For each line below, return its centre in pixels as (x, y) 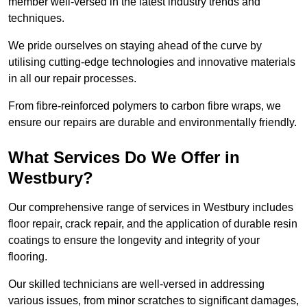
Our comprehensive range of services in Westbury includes (151, 208)
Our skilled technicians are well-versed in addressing (136, 284)
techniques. (38, 19)
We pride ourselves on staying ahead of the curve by (135, 46)
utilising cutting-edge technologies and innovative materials (152, 62)
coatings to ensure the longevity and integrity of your (134, 241)
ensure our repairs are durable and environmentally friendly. (152, 123)
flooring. (28, 257)
